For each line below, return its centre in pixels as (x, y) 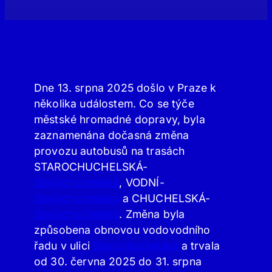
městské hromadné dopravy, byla (120, 119)
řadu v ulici (64, 245)
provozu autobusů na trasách (110, 151)
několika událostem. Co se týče (114, 103)
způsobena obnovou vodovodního (122, 229)
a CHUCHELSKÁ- (165, 198)
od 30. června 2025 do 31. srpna (118, 261)
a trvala (199, 245)
